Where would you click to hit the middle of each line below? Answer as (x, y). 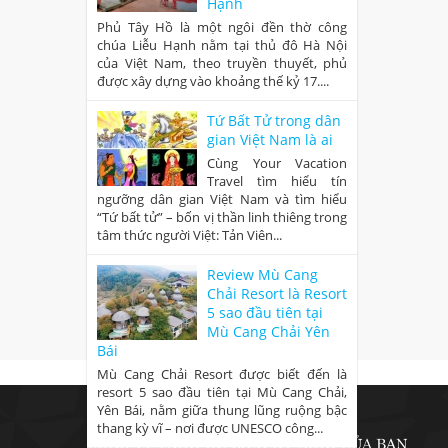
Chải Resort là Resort (277, 294)
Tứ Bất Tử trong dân (274, 121)
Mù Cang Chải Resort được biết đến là (222, 374)
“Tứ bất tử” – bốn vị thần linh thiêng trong (222, 217)
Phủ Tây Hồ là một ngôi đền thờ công (222, 27)
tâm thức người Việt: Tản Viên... (189, 235)
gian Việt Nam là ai (270, 140)
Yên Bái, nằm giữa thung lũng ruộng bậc (222, 410)
